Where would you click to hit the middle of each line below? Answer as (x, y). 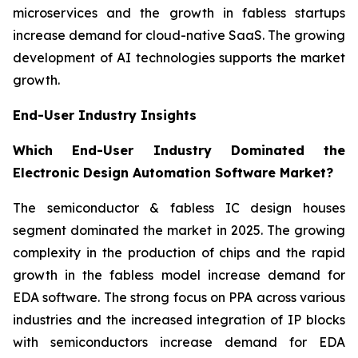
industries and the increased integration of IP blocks (179, 320)
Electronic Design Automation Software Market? (173, 173)
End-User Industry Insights (105, 115)
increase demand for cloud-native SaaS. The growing (179, 36)
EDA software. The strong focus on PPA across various (179, 298)
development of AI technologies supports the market (179, 58)
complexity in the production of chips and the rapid (179, 253)
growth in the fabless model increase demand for (179, 275)
